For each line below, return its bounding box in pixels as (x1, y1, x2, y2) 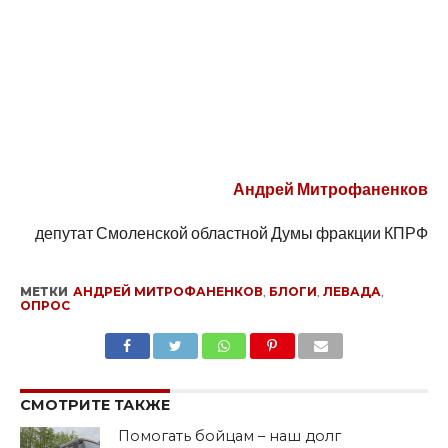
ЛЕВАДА (322, 283, 381, 299)
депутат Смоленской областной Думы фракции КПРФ (35, 222, 429, 242)
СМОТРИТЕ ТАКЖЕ (19, 395, 170, 414)
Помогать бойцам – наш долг (118, 426, 342, 445)
